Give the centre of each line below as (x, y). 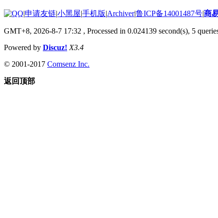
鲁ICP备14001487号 (169, 13)
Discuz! (55, 47)
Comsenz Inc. (68, 64)
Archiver (121, 13)
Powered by (23, 47)
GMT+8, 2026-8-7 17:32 (43, 31)
